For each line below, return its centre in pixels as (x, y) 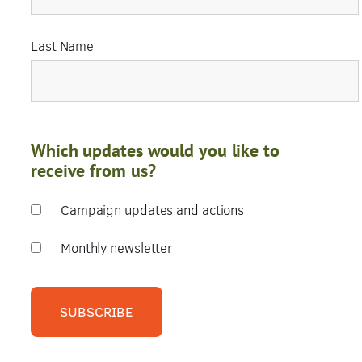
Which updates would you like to (155, 149)
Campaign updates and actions (152, 210)
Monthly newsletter (117, 247)
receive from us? (93, 170)
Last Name (63, 46)
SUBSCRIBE (97, 311)
